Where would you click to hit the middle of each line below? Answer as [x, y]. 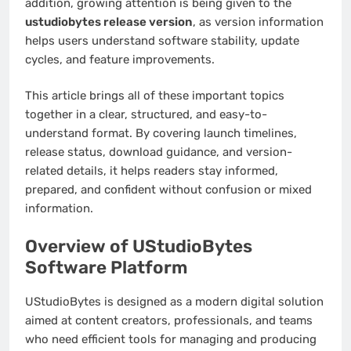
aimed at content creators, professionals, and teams [169, 321]
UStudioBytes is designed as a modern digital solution [174, 302]
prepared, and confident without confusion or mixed [168, 190]
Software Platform [106, 267]
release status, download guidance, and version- [159, 152]
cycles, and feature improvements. [120, 59]
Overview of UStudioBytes [139, 246]
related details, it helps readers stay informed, [152, 171]
